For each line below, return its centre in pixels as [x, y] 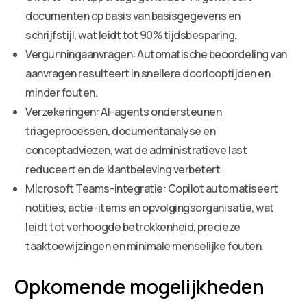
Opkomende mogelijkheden [140, 286]
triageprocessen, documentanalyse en [121, 131]
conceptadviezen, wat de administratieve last [136, 150]
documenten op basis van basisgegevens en [133, 15]
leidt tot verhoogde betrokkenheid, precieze [133, 226]
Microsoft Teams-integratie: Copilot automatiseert [152, 188]
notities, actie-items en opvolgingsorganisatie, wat [150, 207]
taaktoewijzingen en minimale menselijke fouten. [145, 246]
